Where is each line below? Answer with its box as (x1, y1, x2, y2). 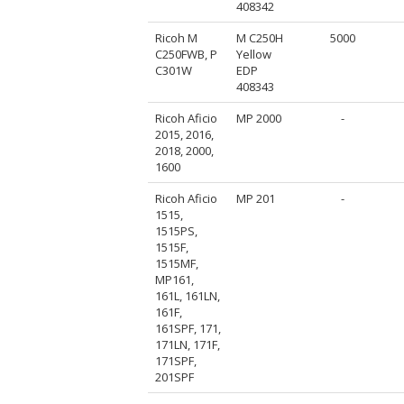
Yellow (236, 45, 272, 62)
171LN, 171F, (155, 335, 221, 353)
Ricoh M (155, 29, 198, 46)
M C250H (236, 29, 284, 46)
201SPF (155, 368, 195, 385)
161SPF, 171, (155, 319, 222, 336)
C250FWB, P (155, 45, 218, 62)
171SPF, (155, 352, 197, 369)
